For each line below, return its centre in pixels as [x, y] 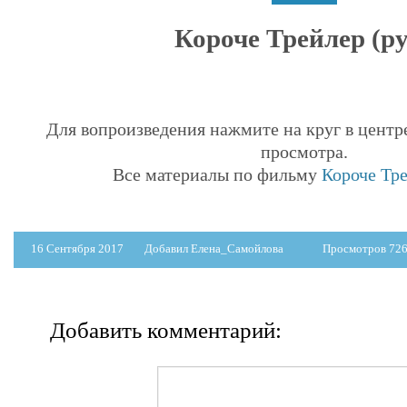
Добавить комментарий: [166, 330]
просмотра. [305, 151]
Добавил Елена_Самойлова [214, 248]
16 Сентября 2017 [79, 248]
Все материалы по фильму [217, 174]
